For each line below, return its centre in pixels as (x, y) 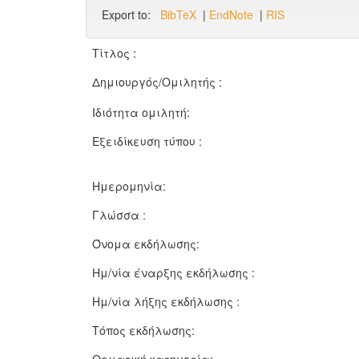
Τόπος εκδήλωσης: (145, 330)
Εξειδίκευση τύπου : (149, 141)
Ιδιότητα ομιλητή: (143, 112)
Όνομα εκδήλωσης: (147, 244)
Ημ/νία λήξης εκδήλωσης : (167, 301)
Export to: (131, 14)
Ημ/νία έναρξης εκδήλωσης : (175, 272)
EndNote (231, 14)
